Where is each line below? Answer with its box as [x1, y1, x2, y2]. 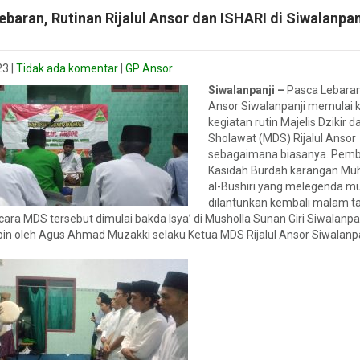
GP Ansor [125, 62, 173, 75]
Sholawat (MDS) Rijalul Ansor [208, 132, 356, 145]
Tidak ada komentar [16, 62, 118, 75]
